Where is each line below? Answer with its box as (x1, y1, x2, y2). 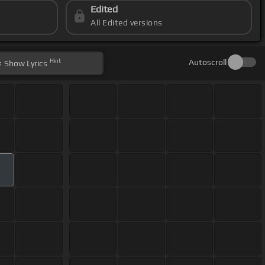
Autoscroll (188, 57, 227, 67)
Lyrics (25, 59, 48, 69)
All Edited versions (91, 18, 163, 28)
